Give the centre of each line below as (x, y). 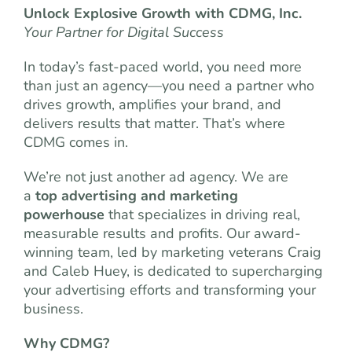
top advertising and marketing (137, 196)
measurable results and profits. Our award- (162, 233)
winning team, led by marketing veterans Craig (172, 252)
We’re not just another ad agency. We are (156, 177)
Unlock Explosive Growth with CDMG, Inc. (163, 13)
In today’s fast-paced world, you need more (163, 67)
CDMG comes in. (76, 142)
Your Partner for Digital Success (124, 32)
